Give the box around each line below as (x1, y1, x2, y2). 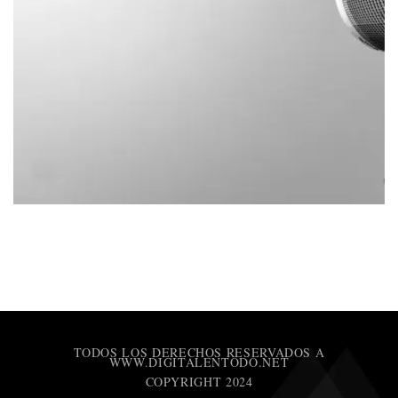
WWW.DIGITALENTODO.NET (108, 354, 290, 371)
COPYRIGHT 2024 (145, 373, 253, 391)
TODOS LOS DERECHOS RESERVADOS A (73, 344, 325, 362)
